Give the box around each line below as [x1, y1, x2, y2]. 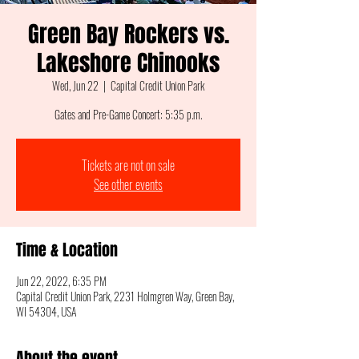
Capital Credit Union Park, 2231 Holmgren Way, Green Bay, [16, 288, 234, 305]
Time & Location [16, 238, 118, 262]
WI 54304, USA [16, 303, 77, 320]
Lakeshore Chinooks [37, 46, 220, 79]
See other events [94, 175, 163, 194]
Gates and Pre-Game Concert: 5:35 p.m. [54, 106, 202, 123]
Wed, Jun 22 [52, 77, 99, 94]
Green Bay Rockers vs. [27, 18, 229, 50]
